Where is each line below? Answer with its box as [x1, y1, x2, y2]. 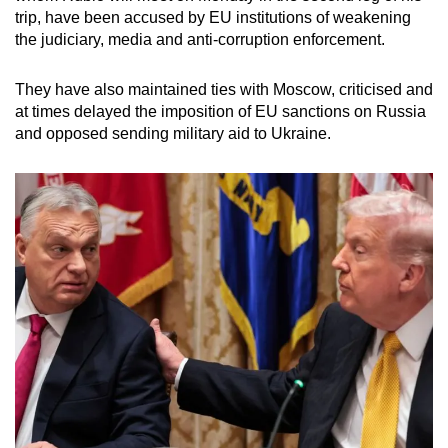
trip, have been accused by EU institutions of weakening [15, 8, 411, 26]
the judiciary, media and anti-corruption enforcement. [15, 30, 385, 48]
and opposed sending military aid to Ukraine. [15, 124, 331, 142]
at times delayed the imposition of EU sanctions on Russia [15, 102, 426, 120]
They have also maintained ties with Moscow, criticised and [15, 80, 433, 98]
